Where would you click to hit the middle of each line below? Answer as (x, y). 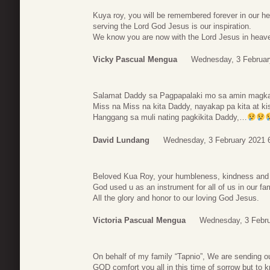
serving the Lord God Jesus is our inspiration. (172, 26)
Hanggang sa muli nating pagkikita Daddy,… (170, 118)
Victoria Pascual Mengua (139, 221)
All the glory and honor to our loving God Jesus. (176, 198)
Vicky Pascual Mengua (135, 60)
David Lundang (121, 140)
